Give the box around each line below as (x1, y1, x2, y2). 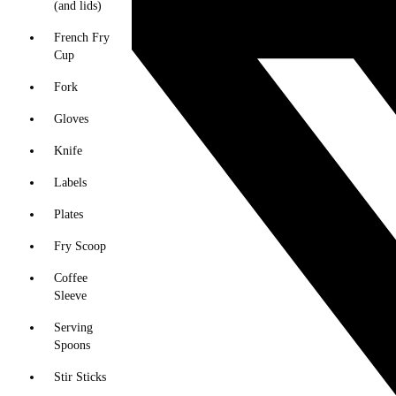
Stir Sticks (54, 370, 106, 384)
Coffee (54, 271, 88, 285)
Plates (54, 208, 83, 221)
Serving (54, 321, 93, 334)
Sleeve (54, 289, 87, 302)
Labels (54, 176, 87, 189)
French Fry (54, 31, 110, 44)
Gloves (54, 112, 88, 126)
